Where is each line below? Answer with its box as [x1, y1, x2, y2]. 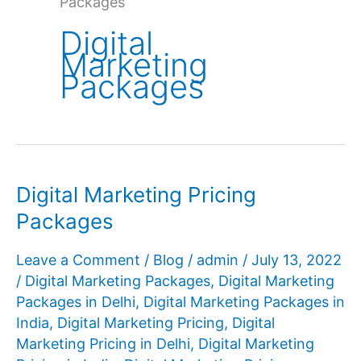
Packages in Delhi [16, 293, 135, 310]
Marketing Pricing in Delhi [16, 334, 190, 352]
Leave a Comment [16, 251, 140, 268]
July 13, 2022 [251, 251, 342, 268]
